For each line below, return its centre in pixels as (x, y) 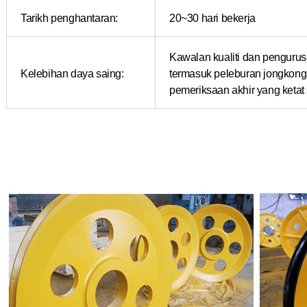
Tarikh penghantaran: (69, 17)
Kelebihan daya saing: (72, 73)
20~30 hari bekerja (212, 17)
